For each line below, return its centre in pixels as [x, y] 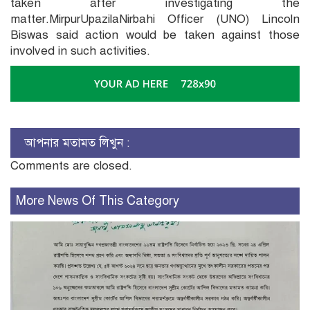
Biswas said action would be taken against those [155, 35]
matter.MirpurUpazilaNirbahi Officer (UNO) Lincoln [155, 19]
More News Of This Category [98, 200]
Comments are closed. [71, 165]
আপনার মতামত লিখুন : [77, 143]
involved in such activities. [80, 51]
